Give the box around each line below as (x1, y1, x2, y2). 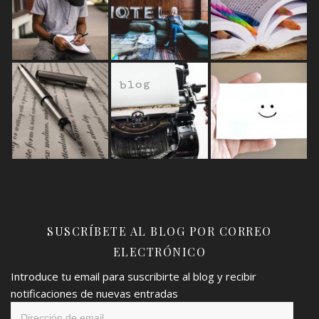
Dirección (10, 302, 55, 317)
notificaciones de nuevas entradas (11, 286, 178, 300)
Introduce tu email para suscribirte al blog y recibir (11, 268, 256, 283)
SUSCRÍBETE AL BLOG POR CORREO (47, 223, 272, 239)
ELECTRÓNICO (113, 244, 206, 259)
